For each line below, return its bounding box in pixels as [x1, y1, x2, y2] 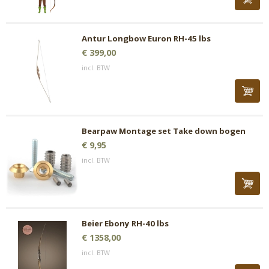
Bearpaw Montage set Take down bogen [82, 125, 246, 136]
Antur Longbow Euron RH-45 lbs [82, 33, 211, 44]
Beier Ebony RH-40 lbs [82, 218, 169, 229]
